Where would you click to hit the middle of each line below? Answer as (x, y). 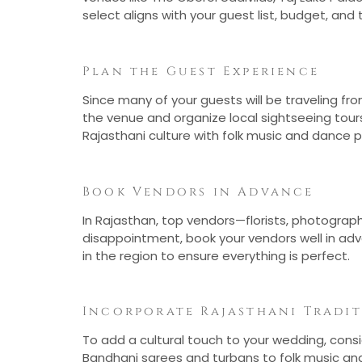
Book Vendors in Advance (198, 192)
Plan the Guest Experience (201, 71)
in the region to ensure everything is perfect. (216, 255)
